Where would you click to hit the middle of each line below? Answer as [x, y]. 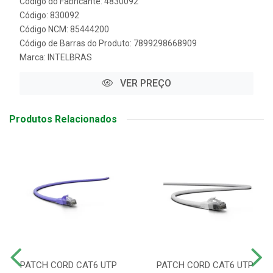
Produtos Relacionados [63, 119]
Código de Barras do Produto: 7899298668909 [108, 43]
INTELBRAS [70, 57]
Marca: [34, 57]
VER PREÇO [144, 83]
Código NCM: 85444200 [64, 29]
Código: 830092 [49, 15]
